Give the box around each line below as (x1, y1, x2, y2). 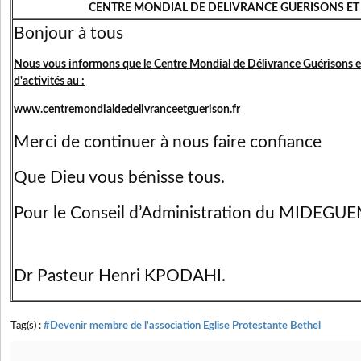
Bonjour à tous (14, 25, 123, 42)
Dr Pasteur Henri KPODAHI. (14, 268, 226, 284)
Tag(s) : (10, 321, 44, 330)
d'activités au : (14, 76, 85, 87)
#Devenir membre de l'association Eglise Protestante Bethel (44, 321, 321, 330)
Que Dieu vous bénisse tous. (14, 169, 225, 186)
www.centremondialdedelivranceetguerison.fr (14, 104, 240, 115)
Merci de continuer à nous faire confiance (14, 134, 322, 151)
